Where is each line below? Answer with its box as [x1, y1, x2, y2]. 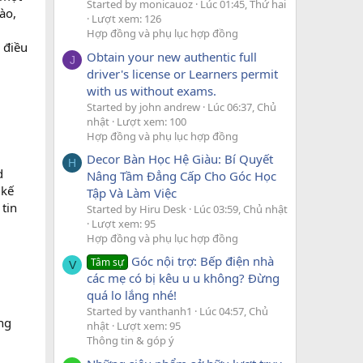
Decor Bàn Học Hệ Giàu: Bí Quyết [87, 150, 273, 167]
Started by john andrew [87, 99, 200, 114]
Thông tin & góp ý [87, 333, 174, 348]
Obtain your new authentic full [87, 48, 257, 65]
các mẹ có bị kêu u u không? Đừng [87, 270, 280, 287]
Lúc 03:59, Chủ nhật [194, 201, 288, 216]
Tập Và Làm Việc [87, 184, 177, 201]
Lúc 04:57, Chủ [199, 304, 268, 319]
